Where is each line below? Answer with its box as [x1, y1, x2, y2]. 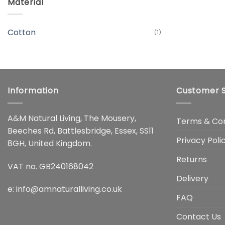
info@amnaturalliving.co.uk [16, 183, 122, 195]
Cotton [8, 27, 36, 39]
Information [8, 85, 59, 97]
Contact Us [176, 210, 221, 222]
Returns [176, 153, 207, 165]
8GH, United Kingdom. [8, 137, 92, 149]
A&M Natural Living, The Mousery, [8, 112, 136, 124]
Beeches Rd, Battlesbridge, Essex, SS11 [8, 125, 154, 137]
